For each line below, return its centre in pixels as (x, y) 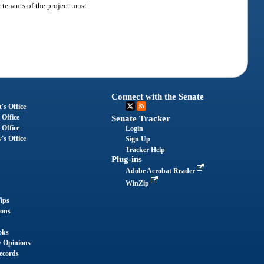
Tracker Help (146, 149)
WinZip (138, 183)
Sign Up (138, 139)
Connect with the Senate (158, 96)
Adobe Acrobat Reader (161, 171)
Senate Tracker (141, 118)
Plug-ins (127, 159)
